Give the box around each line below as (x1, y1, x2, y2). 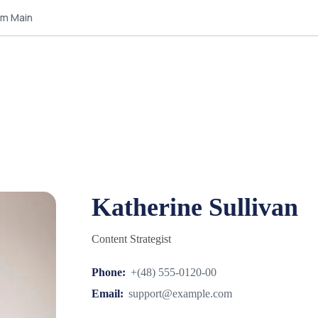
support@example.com (128, 287, 232, 300)
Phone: (91, 266, 126, 278)
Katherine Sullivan (91, 193, 298, 221)
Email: (91, 287, 124, 300)
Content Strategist (91, 233, 171, 245)
